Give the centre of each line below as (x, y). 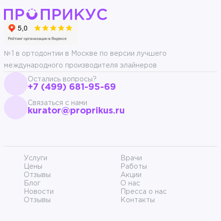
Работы (134, 167)
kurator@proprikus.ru (76, 111)
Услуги (36, 159)
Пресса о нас (144, 192)
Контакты (138, 201)
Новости (39, 192)
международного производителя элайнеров (80, 66)
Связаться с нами (57, 103)
